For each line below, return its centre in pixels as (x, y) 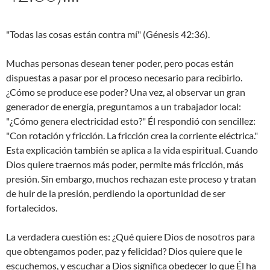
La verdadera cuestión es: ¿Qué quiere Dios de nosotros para (130, 237)
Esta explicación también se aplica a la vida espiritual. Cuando (132, 150)
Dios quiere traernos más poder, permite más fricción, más (125, 165)
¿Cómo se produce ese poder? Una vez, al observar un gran (126, 92)
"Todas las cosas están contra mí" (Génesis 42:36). (108, 34)
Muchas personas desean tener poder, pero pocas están (120, 63)
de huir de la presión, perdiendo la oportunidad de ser (116, 193)
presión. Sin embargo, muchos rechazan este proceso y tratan (131, 179)
